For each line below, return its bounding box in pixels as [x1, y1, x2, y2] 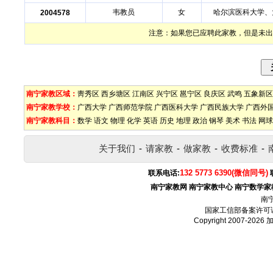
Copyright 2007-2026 [194, 216, 267, 225]
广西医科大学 [154, 103, 198, 112]
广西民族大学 [200, 103, 244, 112]
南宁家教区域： [26, 90, 77, 98]
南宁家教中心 [189, 183, 233, 191]
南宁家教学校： [26, 103, 77, 112]
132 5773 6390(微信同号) [180, 168, 268, 177]
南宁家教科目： [26, 116, 77, 125]
